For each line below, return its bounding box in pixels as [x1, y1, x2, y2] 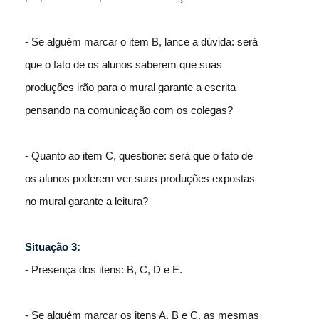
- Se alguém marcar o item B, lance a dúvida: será [25, 35, 258, 48]
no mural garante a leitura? [25, 194, 148, 207]
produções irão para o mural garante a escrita [25, 80, 236, 93]
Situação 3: [25, 240, 83, 253]
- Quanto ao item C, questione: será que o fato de [25, 149, 253, 162]
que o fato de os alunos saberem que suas [25, 58, 222, 70]
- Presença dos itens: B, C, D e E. [25, 263, 185, 276]
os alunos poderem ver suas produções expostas [25, 172, 255, 184]
